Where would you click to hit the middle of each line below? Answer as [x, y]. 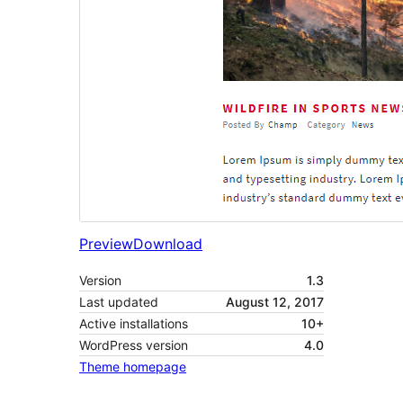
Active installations [134, 324]
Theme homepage [133, 367]
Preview [106, 244]
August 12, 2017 [275, 302]
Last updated [119, 302]
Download [168, 244]
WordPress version [134, 345]
